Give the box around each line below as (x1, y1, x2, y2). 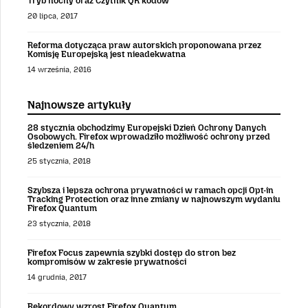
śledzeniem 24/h (27, 140, 94, 151)
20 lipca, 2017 (27, 11, 78, 21)
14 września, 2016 (27, 65, 91, 74)
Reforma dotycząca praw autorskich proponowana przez (27, 39, 261, 50)
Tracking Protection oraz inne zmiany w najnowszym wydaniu (27, 194, 280, 205)
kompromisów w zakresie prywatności (27, 256, 186, 267)
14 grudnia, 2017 (27, 273, 87, 283)
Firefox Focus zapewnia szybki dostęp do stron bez (27, 247, 236, 258)
